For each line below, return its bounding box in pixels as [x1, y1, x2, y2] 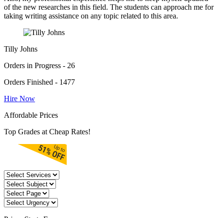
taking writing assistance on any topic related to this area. [4, 12, 178, 20]
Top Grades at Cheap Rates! [4, 127, 91, 136]
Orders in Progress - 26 [4, 61, 75, 70]
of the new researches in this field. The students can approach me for [4, 3, 214, 12]
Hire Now [4, 94, 35, 103]
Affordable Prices [4, 111, 58, 120]
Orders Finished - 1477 [4, 78, 75, 87]
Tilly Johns [4, 45, 37, 54]
